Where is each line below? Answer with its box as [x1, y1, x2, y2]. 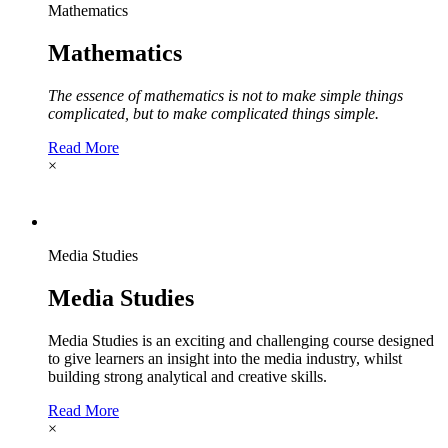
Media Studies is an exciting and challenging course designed [48, 332, 434, 349]
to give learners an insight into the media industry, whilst [48, 350, 402, 367]
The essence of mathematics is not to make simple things [48, 87, 403, 105]
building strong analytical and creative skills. [48, 368, 327, 385]
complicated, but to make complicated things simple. [48, 105, 379, 123]
